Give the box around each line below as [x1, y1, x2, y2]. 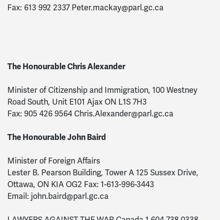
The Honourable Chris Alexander [7, 61, 125, 72]
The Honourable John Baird [7, 132, 106, 142]
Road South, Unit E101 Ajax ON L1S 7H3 [7, 97, 147, 107]
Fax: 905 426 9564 [7, 109, 74, 119]
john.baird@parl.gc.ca [31, 192, 109, 201]
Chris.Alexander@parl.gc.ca [74, 109, 173, 119]
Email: [7, 192, 31, 201]
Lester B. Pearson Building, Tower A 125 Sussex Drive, [7, 168, 198, 178]
